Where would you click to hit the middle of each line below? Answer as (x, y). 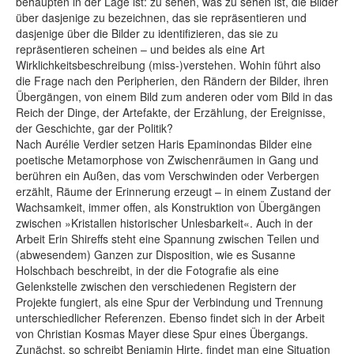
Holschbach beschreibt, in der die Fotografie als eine (147, 270)
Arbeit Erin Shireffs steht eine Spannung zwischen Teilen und (168, 238)
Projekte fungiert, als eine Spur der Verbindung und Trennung (169, 301)
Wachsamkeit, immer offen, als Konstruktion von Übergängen (168, 207)
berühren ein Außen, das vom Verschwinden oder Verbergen (168, 175)
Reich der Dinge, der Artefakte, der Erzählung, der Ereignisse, (171, 112)
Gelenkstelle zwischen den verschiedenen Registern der (156, 286)
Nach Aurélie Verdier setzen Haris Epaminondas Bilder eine (164, 143)
